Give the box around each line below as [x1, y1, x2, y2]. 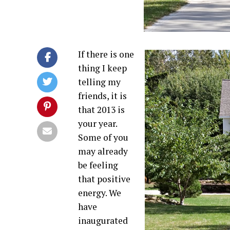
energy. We [78, 187, 121, 199]
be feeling [78, 159, 118, 171]
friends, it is [78, 90, 127, 102]
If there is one [78, 48, 134, 60]
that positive [78, 173, 130, 185]
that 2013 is [78, 104, 125, 116]
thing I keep [78, 62, 127, 74]
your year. [78, 118, 117, 129]
